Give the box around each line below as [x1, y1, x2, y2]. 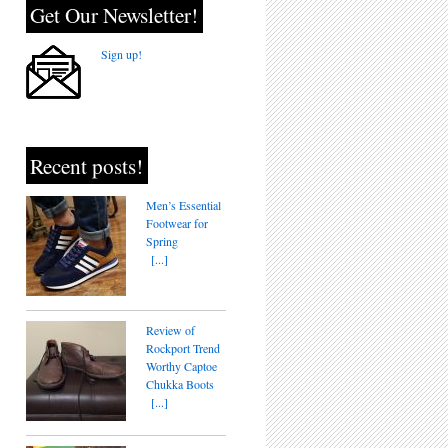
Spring [146, 233, 178, 249]
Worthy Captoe [146, 358, 217, 374]
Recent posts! [30, 151, 144, 180]
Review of [146, 322, 195, 338]
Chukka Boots [146, 376, 214, 392]
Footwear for [146, 215, 208, 231]
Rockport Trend [146, 340, 220, 356]
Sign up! [101, 46, 142, 62]
